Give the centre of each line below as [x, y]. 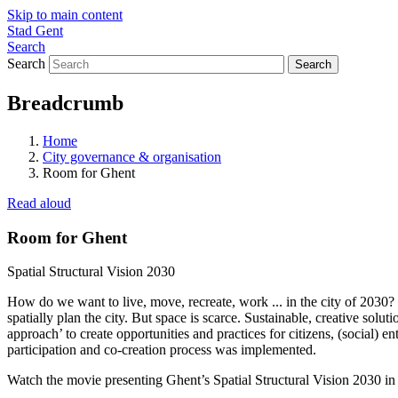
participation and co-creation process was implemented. [162, 350]
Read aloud [39, 203]
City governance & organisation [132, 156]
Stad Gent [35, 31]
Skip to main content [65, 15]
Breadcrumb [65, 103]
